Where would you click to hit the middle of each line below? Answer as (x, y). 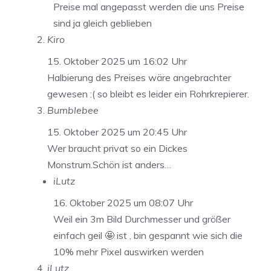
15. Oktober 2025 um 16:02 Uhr (117, 61)
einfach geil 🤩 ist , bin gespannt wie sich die (148, 236)
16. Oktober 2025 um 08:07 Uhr (123, 203)
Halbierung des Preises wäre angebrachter (139, 78)
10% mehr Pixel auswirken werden (129, 252)
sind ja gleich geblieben (103, 23)
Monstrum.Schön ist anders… (109, 165)
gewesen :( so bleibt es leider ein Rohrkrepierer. (148, 94)
